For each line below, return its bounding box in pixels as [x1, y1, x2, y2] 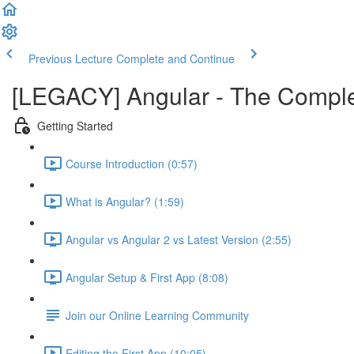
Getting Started [37, 117, 113, 134]
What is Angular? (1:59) [66, 193, 184, 209]
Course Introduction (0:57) [66, 155, 198, 171]
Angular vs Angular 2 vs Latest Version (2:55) [66, 231, 292, 247]
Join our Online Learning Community [66, 307, 249, 323]
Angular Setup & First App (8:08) [66, 269, 228, 285]
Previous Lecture [28, 51, 113, 66]
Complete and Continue [116, 51, 235, 66]
